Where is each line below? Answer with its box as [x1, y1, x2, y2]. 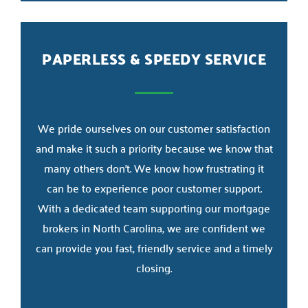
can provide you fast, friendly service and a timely [35, 237, 273, 257]
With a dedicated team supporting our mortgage [38, 197, 270, 217]
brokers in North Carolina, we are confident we [43, 217, 265, 237]
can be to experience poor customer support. [46, 177, 262, 197]
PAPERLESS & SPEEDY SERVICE [42, 44, 266, 72]
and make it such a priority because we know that [35, 137, 273, 157]
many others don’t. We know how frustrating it [44, 157, 264, 177]
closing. [136, 257, 172, 277]
